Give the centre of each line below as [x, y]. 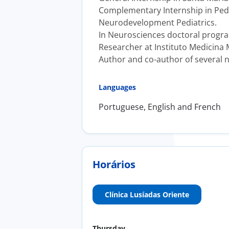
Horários [114, 164]
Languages [117, 87]
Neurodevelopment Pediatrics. [158, 22]
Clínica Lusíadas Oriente [147, 194]
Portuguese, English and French [160, 107]
